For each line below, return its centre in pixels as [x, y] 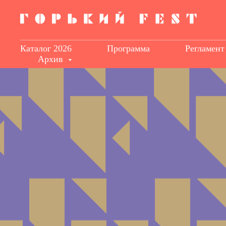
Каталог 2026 [46, 48]
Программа [128, 48]
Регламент [205, 48]
